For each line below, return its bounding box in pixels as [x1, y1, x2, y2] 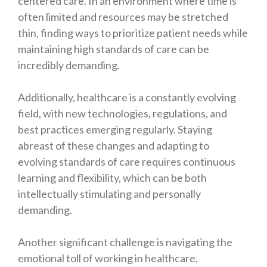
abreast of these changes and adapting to [18, 139, 209, 153]
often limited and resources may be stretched [18, 10, 228, 24]
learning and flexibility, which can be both [18, 171, 207, 185]
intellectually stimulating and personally [18, 187, 201, 201]
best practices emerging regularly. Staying [18, 123, 212, 136]
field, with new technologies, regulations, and [18, 107, 227, 120]
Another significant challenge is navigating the [18, 235, 232, 249]
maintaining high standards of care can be [18, 42, 209, 56]
